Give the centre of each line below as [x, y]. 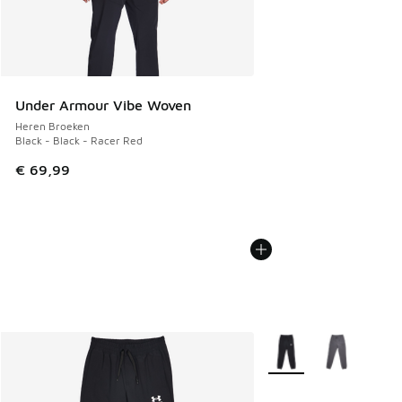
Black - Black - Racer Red [79, 141]
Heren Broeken [52, 127]
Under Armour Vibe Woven [103, 105]
